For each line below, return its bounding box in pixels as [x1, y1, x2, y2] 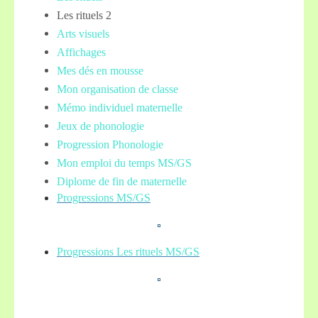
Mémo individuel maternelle [57, 101, 182, 114]
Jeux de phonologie [57, 119, 144, 132]
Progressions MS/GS [57, 191, 150, 204]
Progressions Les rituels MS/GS [57, 245, 199, 258]
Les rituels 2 [57, 9, 111, 21]
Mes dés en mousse [57, 64, 143, 77]
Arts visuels [57, 27, 109, 40]
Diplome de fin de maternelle [57, 175, 187, 187]
